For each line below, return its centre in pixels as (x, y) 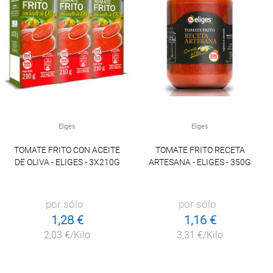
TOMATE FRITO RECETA (200, 150)
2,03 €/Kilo (67, 235)
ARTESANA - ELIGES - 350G (200, 162)
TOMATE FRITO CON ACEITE (67, 150)
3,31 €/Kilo (200, 235)
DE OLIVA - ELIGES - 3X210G (67, 162)
